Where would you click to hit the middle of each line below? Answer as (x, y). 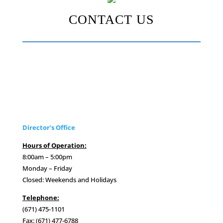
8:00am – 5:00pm (47, 157)
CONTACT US (111, 19)
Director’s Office (49, 127)
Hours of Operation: (54, 145)
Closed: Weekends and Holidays (69, 179)
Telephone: (41, 197)
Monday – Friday (47, 168)
